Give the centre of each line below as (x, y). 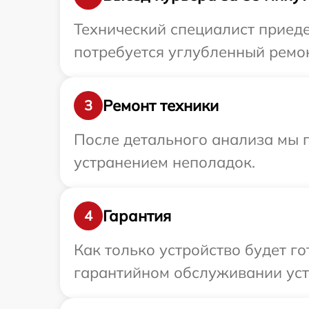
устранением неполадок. (165, 162)
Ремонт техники (161, 105)
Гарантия (137, 216)
